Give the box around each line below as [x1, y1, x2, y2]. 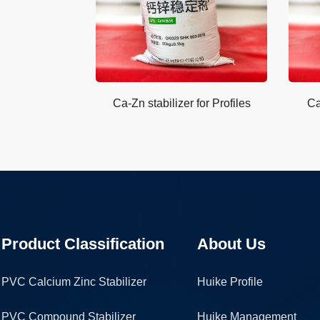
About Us [196, 235, 266, 253]
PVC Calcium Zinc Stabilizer [1, 276, 147, 288]
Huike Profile [196, 276, 263, 288]
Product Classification [1, 235, 165, 253]
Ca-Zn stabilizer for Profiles [112, 97, 251, 109]
